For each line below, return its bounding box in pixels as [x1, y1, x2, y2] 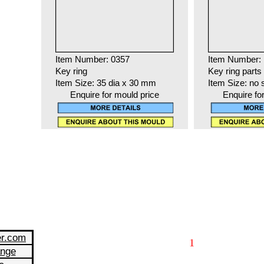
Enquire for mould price [70, 90, 159, 100]
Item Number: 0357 [55, 55, 130, 65]
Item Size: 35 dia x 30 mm [55, 78, 156, 88]
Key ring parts [207, 67, 262, 77]
